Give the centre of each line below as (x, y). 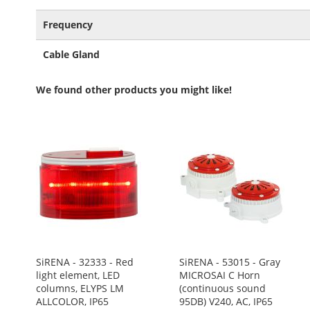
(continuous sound (222, 288)
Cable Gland (71, 54)
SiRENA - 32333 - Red (85, 262)
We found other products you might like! (134, 90)
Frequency (68, 25)
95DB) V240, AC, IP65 (226, 301)
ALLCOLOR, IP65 (72, 301)
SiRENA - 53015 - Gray (229, 262)
